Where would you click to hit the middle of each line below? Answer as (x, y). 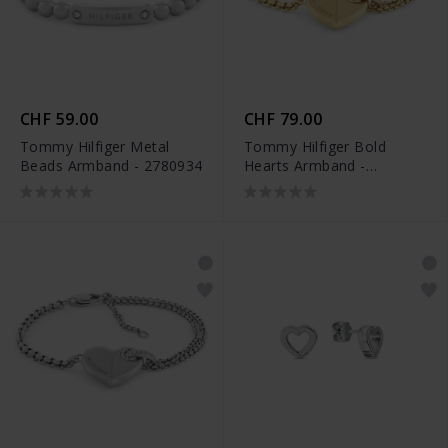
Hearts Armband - (305, 166)
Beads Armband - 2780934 (111, 166)
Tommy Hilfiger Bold (315, 147)
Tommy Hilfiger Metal (95, 147)
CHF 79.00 (283, 119)
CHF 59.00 (59, 119)
